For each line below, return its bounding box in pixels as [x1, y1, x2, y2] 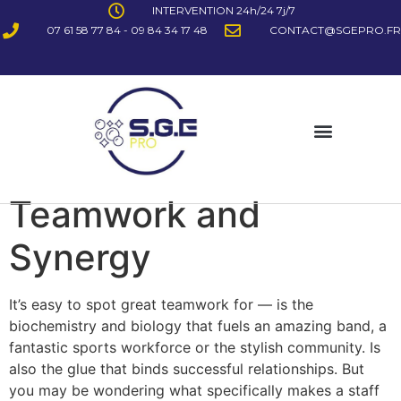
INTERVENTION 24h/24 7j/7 [151, 4, 295, 17]
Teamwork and [9, 192, 260, 236]
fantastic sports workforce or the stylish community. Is [9, 337, 380, 356]
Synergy [9, 235, 151, 279]
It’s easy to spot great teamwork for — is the [9, 294, 313, 313]
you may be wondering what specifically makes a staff [9, 380, 380, 399]
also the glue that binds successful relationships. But [9, 359, 364, 378]
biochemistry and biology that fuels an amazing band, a [9, 316, 387, 335]
